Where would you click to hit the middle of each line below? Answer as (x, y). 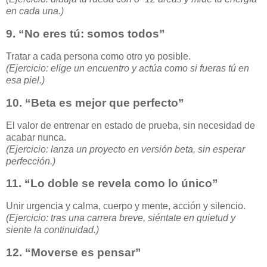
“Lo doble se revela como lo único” (121, 184)
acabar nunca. (36, 137)
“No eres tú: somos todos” (92, 34)
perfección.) (31, 161)
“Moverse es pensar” (83, 253)
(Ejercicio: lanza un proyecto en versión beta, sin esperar (125, 149)
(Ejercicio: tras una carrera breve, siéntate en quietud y (121, 218)
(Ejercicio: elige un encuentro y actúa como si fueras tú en (128, 68)
